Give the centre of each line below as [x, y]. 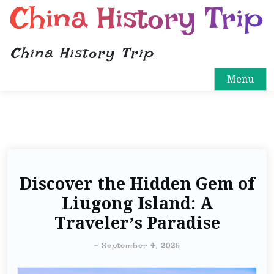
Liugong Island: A [137, 203]
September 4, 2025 [141, 246]
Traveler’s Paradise [137, 223]
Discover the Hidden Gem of [137, 183]
